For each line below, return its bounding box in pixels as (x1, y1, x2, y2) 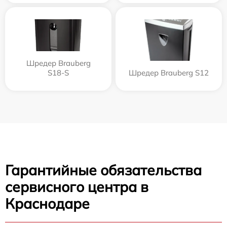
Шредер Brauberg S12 (129, 68, 209, 78)
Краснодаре (5, 195, 90, 213)
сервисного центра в (5, 178, 148, 196)
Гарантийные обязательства (5, 161, 202, 179)
